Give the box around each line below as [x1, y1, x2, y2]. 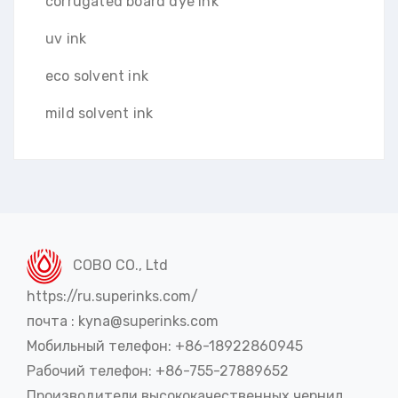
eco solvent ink [45, 68, 148, 85]
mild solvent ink [45, 105, 154, 123]
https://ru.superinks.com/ [27, 287, 198, 305]
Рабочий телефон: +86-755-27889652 [27, 362, 289, 379]
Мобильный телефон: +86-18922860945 [27, 337, 303, 354]
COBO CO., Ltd [62, 256, 168, 274]
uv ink [45, 30, 87, 48]
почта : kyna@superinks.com [27, 312, 219, 330]
